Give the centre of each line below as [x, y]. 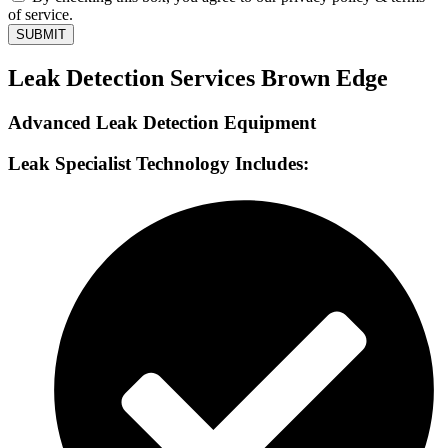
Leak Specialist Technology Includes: [158, 163]
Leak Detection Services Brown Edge [198, 78]
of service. [40, 15]
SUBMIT [41, 35]
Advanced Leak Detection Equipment [162, 123]
